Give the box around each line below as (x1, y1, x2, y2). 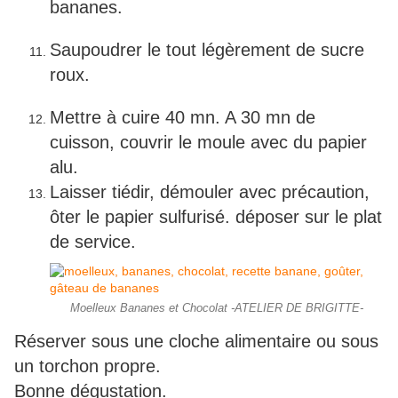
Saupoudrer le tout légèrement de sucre (50, 40, 364, 60)
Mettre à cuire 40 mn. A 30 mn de (50, 107, 315, 128)
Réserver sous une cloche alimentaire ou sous (14, 331, 378, 352)
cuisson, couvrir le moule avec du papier (50, 132, 367, 153)
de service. (50, 232, 136, 252)
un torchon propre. (14, 356, 161, 377)
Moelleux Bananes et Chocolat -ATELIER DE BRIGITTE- (70, 302, 363, 315)
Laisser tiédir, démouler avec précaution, (50, 182, 370, 203)
